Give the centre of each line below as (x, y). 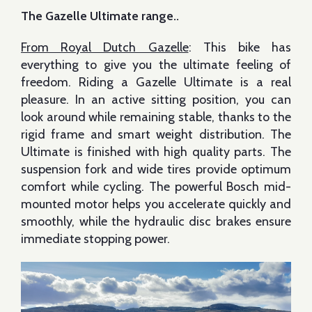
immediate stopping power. (95, 239)
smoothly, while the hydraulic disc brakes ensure (156, 221)
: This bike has (240, 47)
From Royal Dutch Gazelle (105, 47)
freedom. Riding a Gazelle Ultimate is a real (156, 82)
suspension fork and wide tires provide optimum (156, 169)
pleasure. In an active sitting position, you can (156, 100)
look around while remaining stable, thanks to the (156, 117)
